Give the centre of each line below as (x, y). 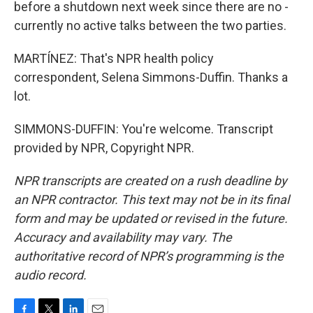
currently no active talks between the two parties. (150, 26)
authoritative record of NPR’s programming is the (149, 256)
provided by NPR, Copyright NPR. (104, 148)
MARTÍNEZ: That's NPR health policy (114, 58)
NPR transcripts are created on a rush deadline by (151, 181)
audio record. (50, 275)
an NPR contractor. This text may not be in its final (152, 199)
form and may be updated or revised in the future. (151, 218)
